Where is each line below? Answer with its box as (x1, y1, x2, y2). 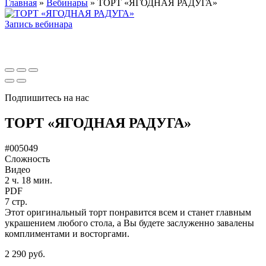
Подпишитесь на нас (5, 92, 89, 103)
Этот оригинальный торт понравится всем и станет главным (5, 207, 251, 217)
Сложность (5, 153, 50, 164)
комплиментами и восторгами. (5, 228, 129, 239)
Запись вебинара (5, 18, 72, 29)
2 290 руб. (5, 248, 45, 259)
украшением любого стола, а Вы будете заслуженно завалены (5, 217, 254, 228)
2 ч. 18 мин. (5, 175, 52, 185)
